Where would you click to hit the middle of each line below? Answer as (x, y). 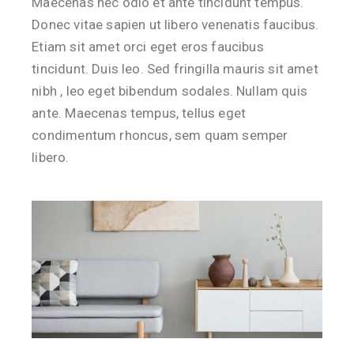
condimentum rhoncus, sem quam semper (160, 135)
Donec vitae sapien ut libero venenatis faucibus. (175, 24)
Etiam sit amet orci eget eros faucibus (148, 47)
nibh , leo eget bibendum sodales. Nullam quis (169, 91)
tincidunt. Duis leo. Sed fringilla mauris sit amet (175, 69)
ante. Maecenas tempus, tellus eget (139, 113)
